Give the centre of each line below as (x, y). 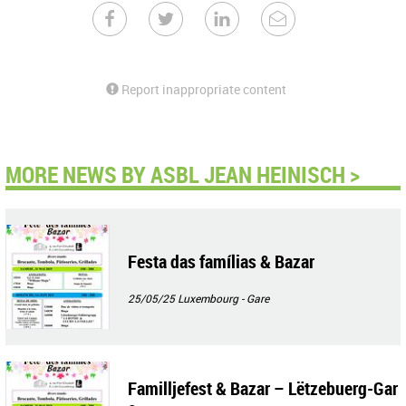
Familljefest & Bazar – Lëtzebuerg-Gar (263, 388)
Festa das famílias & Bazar (221, 261)
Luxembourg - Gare (223, 298)
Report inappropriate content (203, 89)
